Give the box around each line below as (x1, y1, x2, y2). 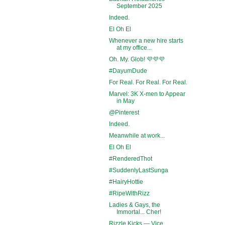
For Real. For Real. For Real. (108, 78, 187, 86)
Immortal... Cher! (116, 208, 161, 215)
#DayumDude (108, 67, 147, 74)
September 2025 (116, 2, 162, 10)
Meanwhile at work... (108, 132, 165, 139)
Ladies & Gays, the (108, 201, 160, 208)
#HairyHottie (108, 178, 143, 185)
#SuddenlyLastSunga (108, 166, 168, 174)
